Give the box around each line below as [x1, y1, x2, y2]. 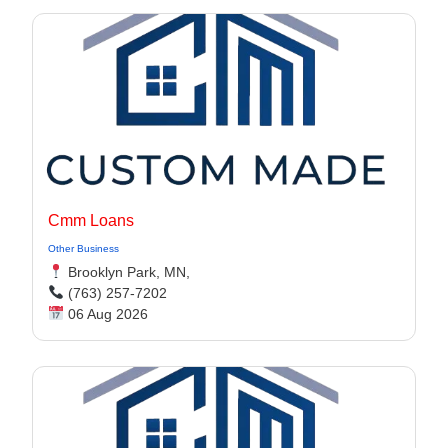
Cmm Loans [48, 212, 134, 229]
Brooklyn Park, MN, [63, 264, 190, 280]
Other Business [48, 243, 119, 254]
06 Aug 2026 [63, 306, 148, 322]
